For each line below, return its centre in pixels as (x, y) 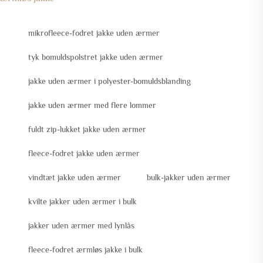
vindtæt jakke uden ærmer (75, 178)
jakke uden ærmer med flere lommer (92, 105)
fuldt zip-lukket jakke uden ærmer (87, 129)
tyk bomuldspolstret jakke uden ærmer (96, 57)
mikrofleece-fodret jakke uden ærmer (94, 33)
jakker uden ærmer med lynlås (81, 226)
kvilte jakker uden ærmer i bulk (82, 202)
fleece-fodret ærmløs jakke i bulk (85, 250)
